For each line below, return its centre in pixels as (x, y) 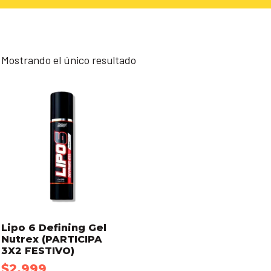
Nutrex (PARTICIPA (52, 240)
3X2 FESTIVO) (38, 251)
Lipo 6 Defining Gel (54, 228)
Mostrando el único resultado (69, 60)
